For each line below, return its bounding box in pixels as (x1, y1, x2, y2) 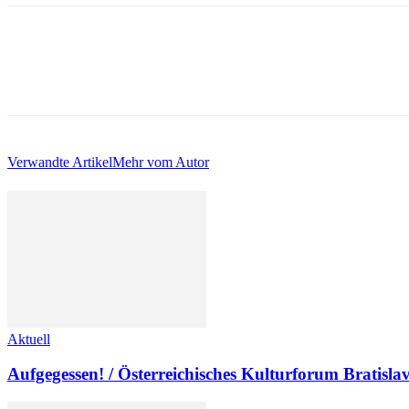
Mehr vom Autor (112, 154, 209, 171)
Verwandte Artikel (7, 154, 112, 171)
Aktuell (7, 330, 50, 347)
